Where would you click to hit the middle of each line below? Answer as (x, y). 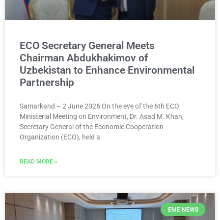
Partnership (47, 83)
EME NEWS (183, 209)
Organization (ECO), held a (60, 137)
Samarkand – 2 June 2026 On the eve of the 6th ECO (99, 106)
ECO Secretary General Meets (87, 46)
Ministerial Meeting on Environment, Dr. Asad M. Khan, (102, 117)
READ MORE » (39, 162)
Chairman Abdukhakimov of (84, 58)
